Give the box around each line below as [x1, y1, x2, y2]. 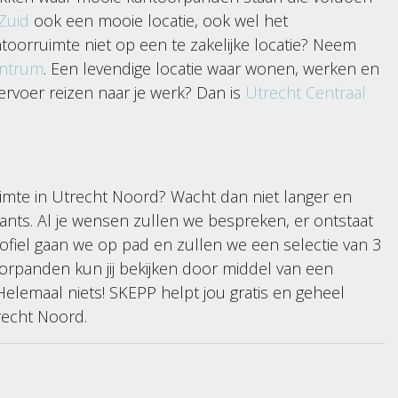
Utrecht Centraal [245, 81, 366, 103]
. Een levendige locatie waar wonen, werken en [44, 57, 379, 79]
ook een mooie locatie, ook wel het [29, 9, 288, 31]
